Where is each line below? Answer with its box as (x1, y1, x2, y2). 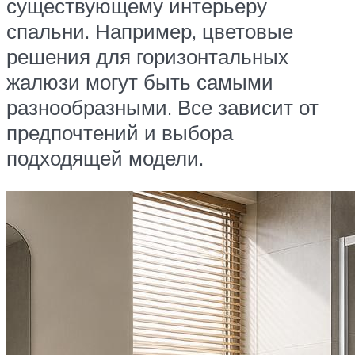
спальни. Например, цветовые (6, 18, 293, 44)
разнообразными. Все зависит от (6, 94, 319, 120)
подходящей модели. (6, 145, 204, 171)
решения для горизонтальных (6, 44, 288, 70)
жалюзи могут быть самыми (6, 69, 273, 95)
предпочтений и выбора (6, 120, 233, 146)
